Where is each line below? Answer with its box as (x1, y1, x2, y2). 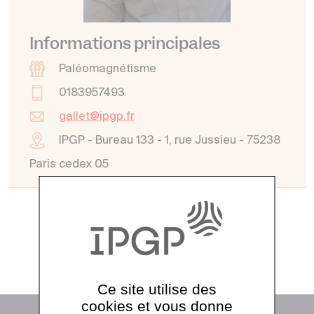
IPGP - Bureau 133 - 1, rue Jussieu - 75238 (59, 135, 280, 146)
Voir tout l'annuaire (90, 240, 207, 253)
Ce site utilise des (97, 281, 217, 297)
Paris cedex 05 (29, 159, 109, 170)
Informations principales (29, 32, 220, 54)
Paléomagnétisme (59, 64, 156, 75)
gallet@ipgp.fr (59, 111, 135, 123)
